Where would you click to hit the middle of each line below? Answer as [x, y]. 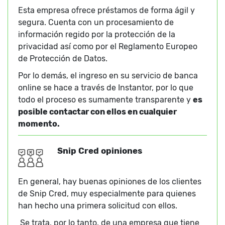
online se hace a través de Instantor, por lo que [106, 88]
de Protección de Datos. [63, 59]
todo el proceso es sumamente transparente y [105, 100]
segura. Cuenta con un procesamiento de [96, 23]
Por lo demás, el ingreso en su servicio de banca [108, 76]
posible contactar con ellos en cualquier [97, 112]
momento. [39, 124]
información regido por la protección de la [97, 35]
